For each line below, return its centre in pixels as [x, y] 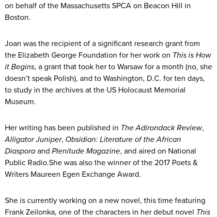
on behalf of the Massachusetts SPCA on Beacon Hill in [98, 6]
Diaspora [21, 151]
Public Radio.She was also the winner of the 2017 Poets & [101, 163]
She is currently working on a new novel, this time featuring [105, 201]
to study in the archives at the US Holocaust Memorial [95, 90]
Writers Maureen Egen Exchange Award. [73, 175]
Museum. [20, 102]
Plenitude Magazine [86, 151]
